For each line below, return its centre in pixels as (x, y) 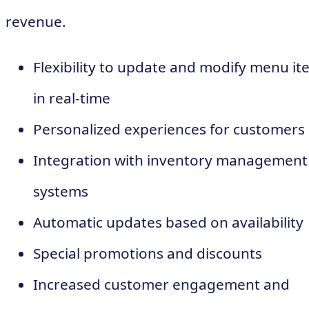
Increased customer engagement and (161, 285)
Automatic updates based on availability (168, 222)
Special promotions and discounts (148, 253)
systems (61, 191)
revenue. (36, 22)
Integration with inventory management (170, 160)
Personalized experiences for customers (169, 129)
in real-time (72, 98)
